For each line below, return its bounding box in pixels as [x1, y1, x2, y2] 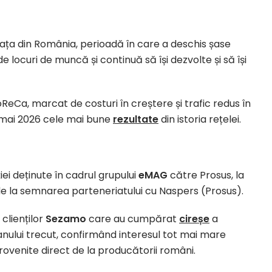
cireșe [179, 212, 209, 226]
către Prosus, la [168, 168, 244, 182]
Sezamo [46, 212, 86, 226]
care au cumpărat [86, 212, 179, 226]
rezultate [113, 112, 158, 126]
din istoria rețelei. [158, 112, 241, 126]
